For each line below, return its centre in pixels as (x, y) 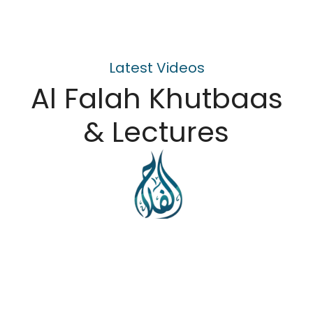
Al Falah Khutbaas (156, 99)
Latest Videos (156, 68)
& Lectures (156, 132)
